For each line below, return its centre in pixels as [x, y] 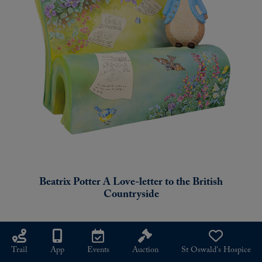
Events [98, 250]
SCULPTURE [44, 250]
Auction [145, 250]
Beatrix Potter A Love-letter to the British [131, 182]
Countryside [131, 194]
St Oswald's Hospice [216, 250]
